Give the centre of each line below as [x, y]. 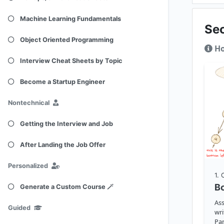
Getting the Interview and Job [66, 124]
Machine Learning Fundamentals [70, 19]
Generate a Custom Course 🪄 [67, 187]
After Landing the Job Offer [63, 145]
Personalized [28, 166]
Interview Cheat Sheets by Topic [71, 61]
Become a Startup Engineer [62, 82]
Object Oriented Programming [67, 40]
